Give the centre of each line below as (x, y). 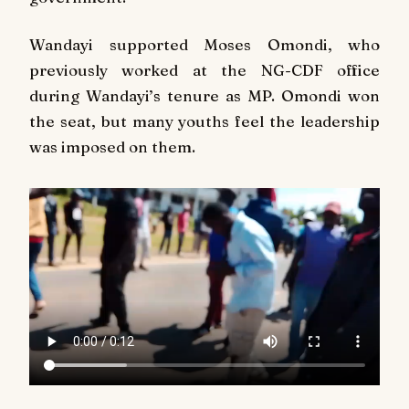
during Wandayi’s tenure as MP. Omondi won (204, 96)
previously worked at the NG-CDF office (204, 70)
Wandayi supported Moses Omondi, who (204, 45)
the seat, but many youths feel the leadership (204, 121)
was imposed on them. (112, 147)
